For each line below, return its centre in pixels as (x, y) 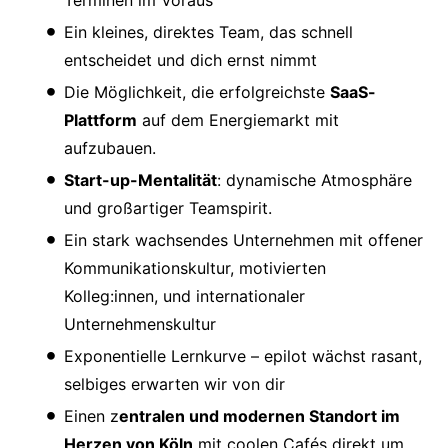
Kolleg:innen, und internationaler (184, 295)
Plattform (100, 119)
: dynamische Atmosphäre (314, 179)
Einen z (91, 415)
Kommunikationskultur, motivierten (195, 267)
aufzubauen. (110, 147)
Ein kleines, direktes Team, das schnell (208, 31)
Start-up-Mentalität (140, 179)
